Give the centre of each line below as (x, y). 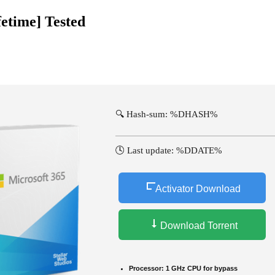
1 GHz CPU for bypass (201, 268)
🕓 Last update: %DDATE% (169, 150)
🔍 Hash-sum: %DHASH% (167, 114)
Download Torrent (198, 225)
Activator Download (198, 188)
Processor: (146, 268)
